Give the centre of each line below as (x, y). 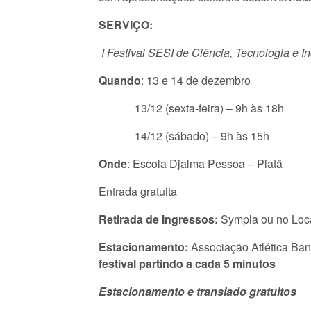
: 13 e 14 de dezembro (196, 80)
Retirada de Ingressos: (158, 219)
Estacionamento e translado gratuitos (197, 291)
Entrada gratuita (138, 191)
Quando (120, 80)
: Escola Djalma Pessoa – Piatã (205, 163)
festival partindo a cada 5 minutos (187, 263)
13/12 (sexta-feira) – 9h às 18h (191, 108)
